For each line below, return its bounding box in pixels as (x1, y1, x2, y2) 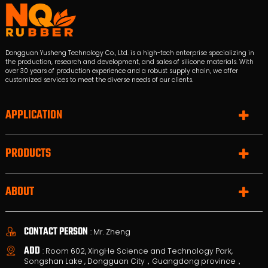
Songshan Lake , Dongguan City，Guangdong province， (23, 256, 243, 267)
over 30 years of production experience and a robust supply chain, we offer (5, 66, 238, 75)
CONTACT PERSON (23, 223, 88, 240)
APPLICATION (5, 106, 62, 124)
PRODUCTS (5, 144, 51, 163)
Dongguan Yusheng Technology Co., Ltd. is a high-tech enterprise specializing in (5, 48, 254, 57)
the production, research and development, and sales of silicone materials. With (5, 57, 254, 66)
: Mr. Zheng (90, 226, 131, 237)
